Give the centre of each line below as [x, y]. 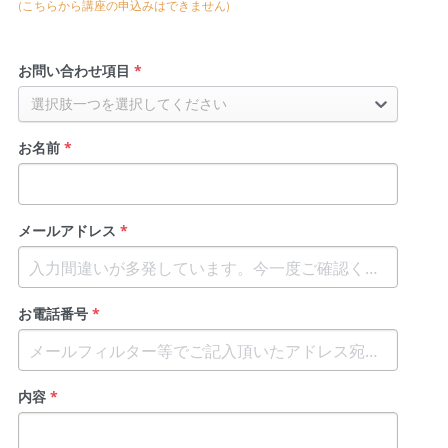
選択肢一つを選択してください [128, 103]
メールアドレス [66, 230]
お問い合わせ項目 [73, 70]
